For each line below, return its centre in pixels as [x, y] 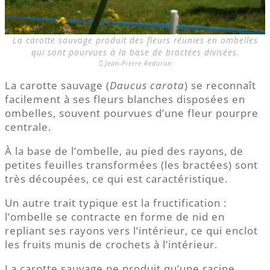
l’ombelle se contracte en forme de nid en [115, 217]
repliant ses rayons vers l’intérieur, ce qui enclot [131, 231]
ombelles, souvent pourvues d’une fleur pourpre [132, 113]
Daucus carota [147, 86]
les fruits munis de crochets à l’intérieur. [111, 245]
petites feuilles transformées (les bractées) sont [131, 165]
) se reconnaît [220, 86]
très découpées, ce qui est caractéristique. [116, 179]
